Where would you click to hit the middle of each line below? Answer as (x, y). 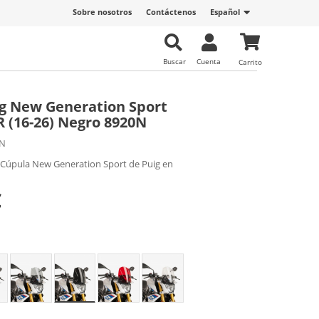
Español (225, 12)
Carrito (250, 62)
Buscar (174, 61)
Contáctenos (171, 12)
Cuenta (209, 61)
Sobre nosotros (102, 12)
